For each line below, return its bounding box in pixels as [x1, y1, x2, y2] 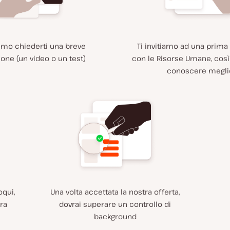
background [93, 212, 137, 221]
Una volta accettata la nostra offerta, [50, 187, 180, 197]
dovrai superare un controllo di [59, 199, 171, 209]
